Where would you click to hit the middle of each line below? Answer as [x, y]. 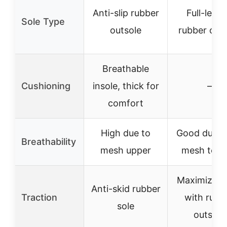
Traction [39, 197]
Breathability [49, 142]
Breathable [126, 69]
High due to [126, 133]
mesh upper [126, 150]
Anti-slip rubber [126, 13]
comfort [126, 103]
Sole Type [43, 22]
